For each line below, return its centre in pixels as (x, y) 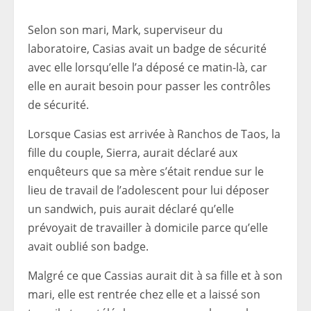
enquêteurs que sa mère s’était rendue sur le (146, 171)
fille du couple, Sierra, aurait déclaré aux (133, 153)
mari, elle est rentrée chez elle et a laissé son (144, 294)
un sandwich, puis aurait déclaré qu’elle (131, 209)
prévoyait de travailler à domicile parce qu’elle (148, 228)
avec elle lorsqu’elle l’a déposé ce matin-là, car (148, 67)
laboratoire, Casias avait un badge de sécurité (147, 49)
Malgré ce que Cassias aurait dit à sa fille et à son (155, 276)
